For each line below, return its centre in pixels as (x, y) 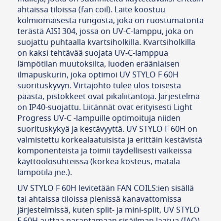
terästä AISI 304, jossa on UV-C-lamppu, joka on (105, 32)
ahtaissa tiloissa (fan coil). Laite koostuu (91, 10)
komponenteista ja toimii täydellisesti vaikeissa (105, 151)
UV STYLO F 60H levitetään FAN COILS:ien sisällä (106, 189)
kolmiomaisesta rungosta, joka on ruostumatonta (110, 21)
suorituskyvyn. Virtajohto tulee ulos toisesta (99, 86)
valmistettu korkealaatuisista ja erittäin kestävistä (110, 140)
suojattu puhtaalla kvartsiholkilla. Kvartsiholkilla (106, 43)
